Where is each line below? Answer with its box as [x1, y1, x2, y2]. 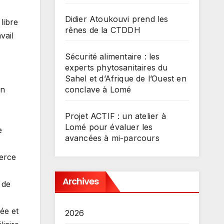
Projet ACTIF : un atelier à [64, 110, 166, 121]
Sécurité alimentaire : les [64, 51, 160, 61]
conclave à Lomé [64, 84, 131, 94]
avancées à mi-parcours [64, 132, 159, 143]
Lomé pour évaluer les [64, 121, 153, 132]
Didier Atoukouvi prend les [64, 13, 168, 24]
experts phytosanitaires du [64, 62, 168, 72]
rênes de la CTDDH [64, 24, 140, 35]
